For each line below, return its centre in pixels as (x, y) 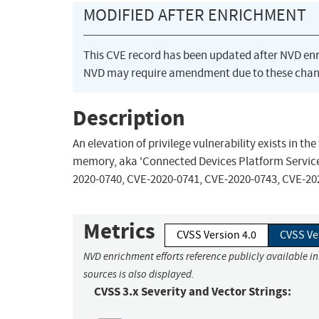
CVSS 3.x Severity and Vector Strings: (193, 292)
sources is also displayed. (139, 274)
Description (129, 117)
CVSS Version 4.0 (216, 235)
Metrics (119, 231)
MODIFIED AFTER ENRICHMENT (195, 15)
